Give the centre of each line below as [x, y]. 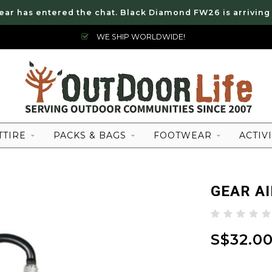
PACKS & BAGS [90, 135]
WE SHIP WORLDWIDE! [140, 37]
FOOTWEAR [183, 135]
